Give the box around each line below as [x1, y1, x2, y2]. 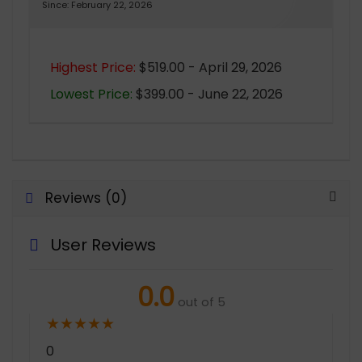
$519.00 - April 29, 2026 [136, 58, 282, 78]
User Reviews [51, 234, 156, 257]
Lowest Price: [50, 85, 133, 104]
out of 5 [177, 294, 225, 311]
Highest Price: [50, 58, 136, 78]
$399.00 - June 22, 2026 [133, 85, 283, 104]
